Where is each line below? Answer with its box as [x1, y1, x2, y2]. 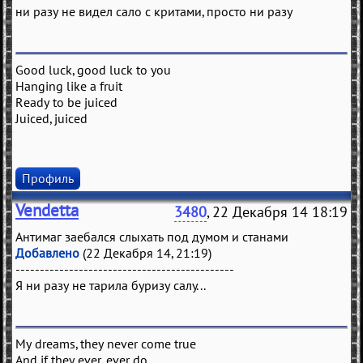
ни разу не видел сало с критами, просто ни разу [15, 2, 293, 19]
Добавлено [15, 244, 79, 261]
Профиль [22, 169, 74, 186]
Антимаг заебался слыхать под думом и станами [15, 228, 288, 245]
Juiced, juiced [15, 109, 88, 126]
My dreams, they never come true [15, 335, 196, 352]
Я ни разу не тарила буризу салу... [15, 276, 206, 293]
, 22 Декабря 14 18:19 [207, 202, 348, 221]
